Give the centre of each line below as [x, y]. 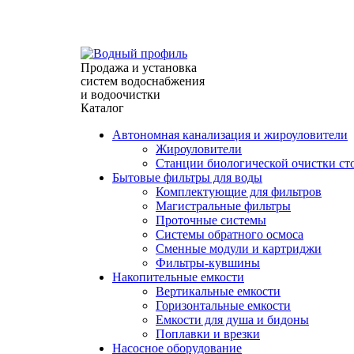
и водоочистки [121, 94]
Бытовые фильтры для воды [187, 177]
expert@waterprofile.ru [138, 40]
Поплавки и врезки [208, 334]
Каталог [102, 108]
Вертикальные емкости [218, 291]
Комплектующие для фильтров [239, 192]
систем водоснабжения [143, 81]
